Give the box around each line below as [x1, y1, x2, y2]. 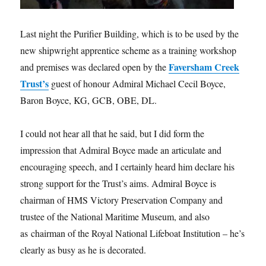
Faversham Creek [169, 60, 240, 74]
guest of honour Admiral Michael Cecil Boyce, [49, 77, 226, 90]
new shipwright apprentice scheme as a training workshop [20, 44, 237, 57]
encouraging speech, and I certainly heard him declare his [20, 160, 235, 173]
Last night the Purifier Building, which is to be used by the [20, 27, 239, 40]
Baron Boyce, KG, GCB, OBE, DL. [20, 94, 157, 107]
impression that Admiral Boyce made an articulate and [20, 144, 222, 157]
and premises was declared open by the [20, 61, 169, 74]
